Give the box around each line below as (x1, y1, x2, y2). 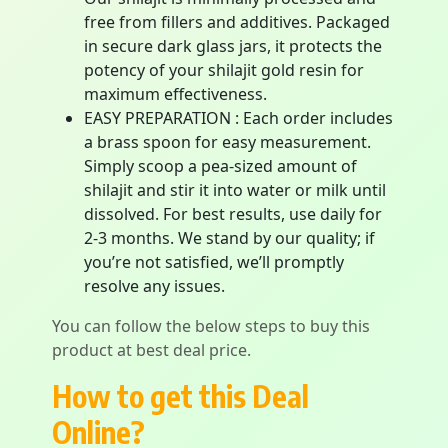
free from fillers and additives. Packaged (84, 11, 390, 33)
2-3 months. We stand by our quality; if (84, 227, 375, 249)
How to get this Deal (52, 377, 309, 415)
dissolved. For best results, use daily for (84, 203, 382, 225)
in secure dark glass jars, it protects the (84, 35, 382, 57)
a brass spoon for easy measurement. (84, 131, 371, 153)
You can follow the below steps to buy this (52, 315, 370, 337)
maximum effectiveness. (84, 83, 267, 105)
